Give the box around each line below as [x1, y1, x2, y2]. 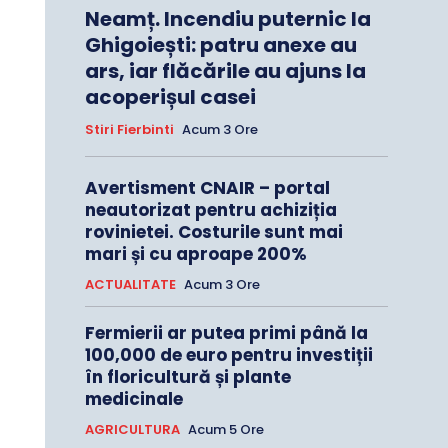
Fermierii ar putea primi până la [84, 321, 368, 346]
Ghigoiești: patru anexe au [84, 31, 357, 60]
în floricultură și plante [84, 365, 291, 390]
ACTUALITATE [84, 275, 176, 295]
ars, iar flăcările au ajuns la [84, 57, 366, 86]
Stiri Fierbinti [84, 120, 174, 140]
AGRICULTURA [84, 420, 180, 440]
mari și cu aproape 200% [84, 242, 307, 267]
